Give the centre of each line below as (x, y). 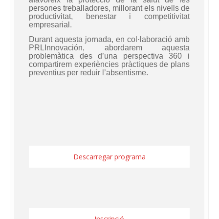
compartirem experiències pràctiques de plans (109, 64)
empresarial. (50, 24)
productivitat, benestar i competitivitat (109, 16)
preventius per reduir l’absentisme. (88, 72)
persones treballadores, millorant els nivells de (109, 8)
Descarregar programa (109, 156)
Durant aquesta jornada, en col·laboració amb (109, 39)
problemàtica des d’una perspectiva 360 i (109, 56)
